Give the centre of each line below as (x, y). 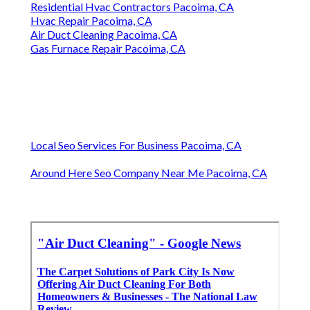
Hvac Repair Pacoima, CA (91, 21)
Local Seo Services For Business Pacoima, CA (136, 145)
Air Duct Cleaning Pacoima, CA (104, 35)
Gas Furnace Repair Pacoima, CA (108, 48)
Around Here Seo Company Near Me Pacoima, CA (149, 173)
